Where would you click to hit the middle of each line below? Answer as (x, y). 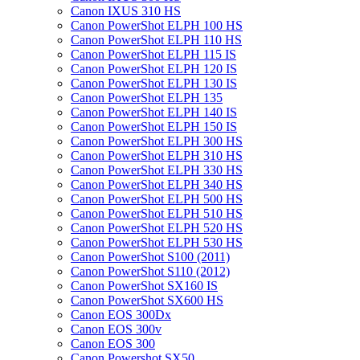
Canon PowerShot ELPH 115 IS (153, 54)
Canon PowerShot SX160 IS (144, 286)
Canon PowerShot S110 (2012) (150, 271)
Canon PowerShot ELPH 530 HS (157, 242)
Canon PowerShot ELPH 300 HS (157, 141)
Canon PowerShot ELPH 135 (147, 98)
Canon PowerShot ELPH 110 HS (156, 40)
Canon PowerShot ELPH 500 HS (157, 199)
